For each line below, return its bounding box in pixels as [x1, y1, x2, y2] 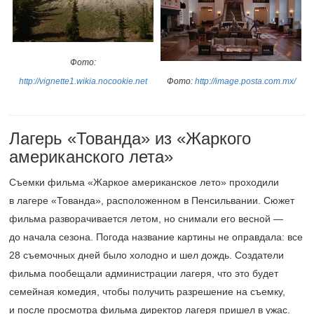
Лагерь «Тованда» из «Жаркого [9, 129, 251, 148]
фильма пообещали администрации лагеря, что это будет [9, 268, 278, 279]
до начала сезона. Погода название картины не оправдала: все [9, 231, 303, 243]
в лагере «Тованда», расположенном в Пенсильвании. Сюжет [9, 195, 294, 206]
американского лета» [9, 147, 173, 166]
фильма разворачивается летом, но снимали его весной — [9, 213, 283, 224]
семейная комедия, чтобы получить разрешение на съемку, [9, 286, 285, 297]
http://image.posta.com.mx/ [194, 76, 296, 87]
